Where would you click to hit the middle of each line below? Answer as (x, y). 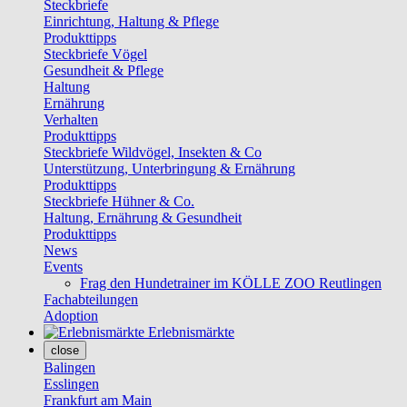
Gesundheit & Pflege (104, 70)
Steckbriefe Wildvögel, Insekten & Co (153, 152)
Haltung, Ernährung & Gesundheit (143, 218)
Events (63, 267)
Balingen (69, 367)
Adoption (71, 316)
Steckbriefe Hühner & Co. (119, 201)
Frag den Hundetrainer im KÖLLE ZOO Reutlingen (231, 283)
